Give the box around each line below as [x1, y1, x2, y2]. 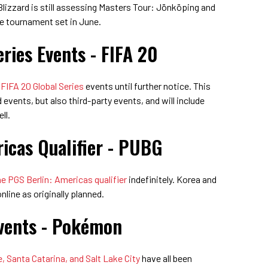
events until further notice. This [84, 80, 211, 92]
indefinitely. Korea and [127, 173, 217, 185]
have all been [140, 252, 192, 264]
